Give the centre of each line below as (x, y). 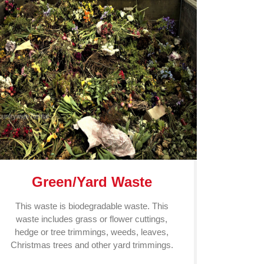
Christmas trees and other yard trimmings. (92, 245)
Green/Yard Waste (92, 182)
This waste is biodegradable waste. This (92, 206)
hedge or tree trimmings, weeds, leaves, (92, 232)
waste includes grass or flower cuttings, (92, 219)
